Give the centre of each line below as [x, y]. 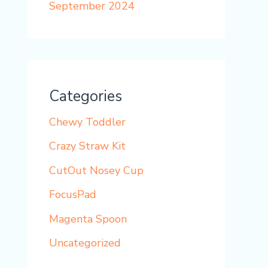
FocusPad [73, 195]
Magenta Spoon [88, 219]
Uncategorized [85, 243]
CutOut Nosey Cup [96, 170]
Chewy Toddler [87, 122]
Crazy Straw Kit [87, 146]
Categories [86, 96]
